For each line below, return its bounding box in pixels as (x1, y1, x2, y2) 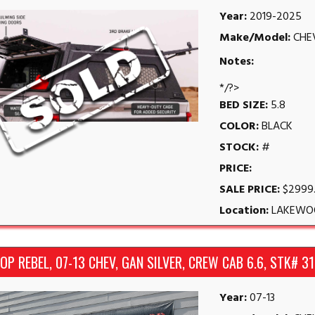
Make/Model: (219, 29, 294, 48)
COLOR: (219, 117, 262, 136)
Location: (219, 202, 272, 221)
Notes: (219, 53, 255, 72)
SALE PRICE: (219, 181, 283, 200)
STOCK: (219, 139, 262, 157)
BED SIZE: (219, 96, 271, 115)
